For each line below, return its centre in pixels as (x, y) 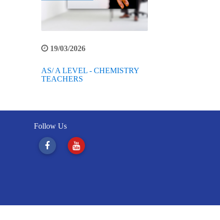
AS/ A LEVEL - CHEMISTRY (90, 70)
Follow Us (50, 126)
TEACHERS (62, 79)
